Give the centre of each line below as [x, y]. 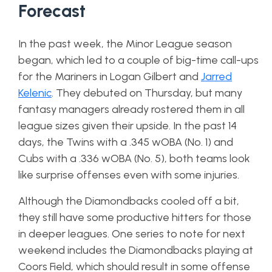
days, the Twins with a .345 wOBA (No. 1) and [126, 142]
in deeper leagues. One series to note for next [132, 234]
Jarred [216, 76]
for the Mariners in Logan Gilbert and [110, 76]
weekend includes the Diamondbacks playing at [136, 250]
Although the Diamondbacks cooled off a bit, [129, 201]
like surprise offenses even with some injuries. [129, 175]
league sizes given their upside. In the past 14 [127, 126]
